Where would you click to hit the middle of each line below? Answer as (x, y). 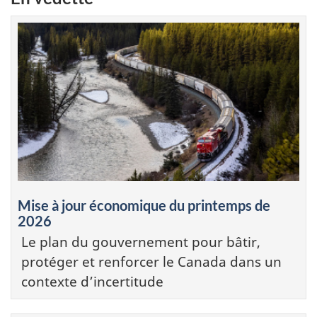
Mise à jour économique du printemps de (144, 205)
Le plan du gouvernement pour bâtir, (141, 242)
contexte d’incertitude (92, 282)
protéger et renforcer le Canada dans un (151, 262)
